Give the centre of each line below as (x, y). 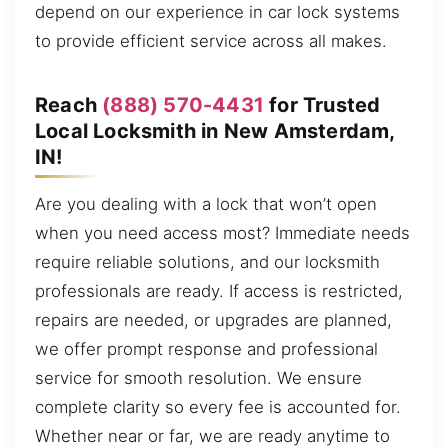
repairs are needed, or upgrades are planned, (213, 320)
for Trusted (322, 104)
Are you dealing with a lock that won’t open (206, 204)
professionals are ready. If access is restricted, (219, 291)
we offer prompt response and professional (206, 349)
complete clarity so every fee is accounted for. (218, 407)
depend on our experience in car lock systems (217, 12)
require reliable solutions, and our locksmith (207, 262)
